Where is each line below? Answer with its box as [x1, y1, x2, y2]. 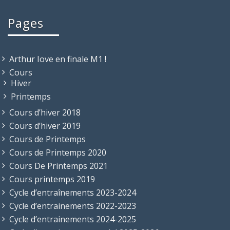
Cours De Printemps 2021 [9, 160, 108, 171]
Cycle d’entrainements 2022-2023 [9, 200, 136, 212]
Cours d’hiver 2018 [9, 106, 81, 118]
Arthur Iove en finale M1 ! [9, 53, 106, 65]
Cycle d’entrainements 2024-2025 [9, 213, 136, 225]
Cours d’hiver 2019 [9, 120, 81, 131]
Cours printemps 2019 [9, 173, 95, 185]
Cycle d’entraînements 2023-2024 [9, 186, 136, 198]
